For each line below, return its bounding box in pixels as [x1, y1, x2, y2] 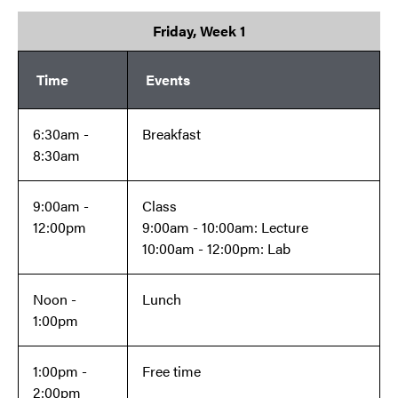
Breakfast [142, 123, 204, 145]
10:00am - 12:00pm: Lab [142, 238, 291, 259]
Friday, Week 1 [153, 20, 245, 42]
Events [146, 69, 190, 91]
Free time [142, 361, 201, 382]
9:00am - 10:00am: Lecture [142, 217, 308, 238]
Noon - [33, 289, 76, 310]
